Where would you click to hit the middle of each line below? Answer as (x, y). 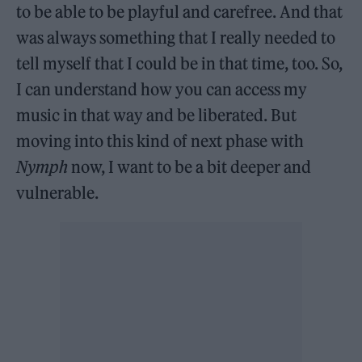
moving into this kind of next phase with (160, 141)
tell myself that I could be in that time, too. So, (180, 63)
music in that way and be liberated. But (157, 115)
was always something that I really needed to (176, 37)
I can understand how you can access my (162, 89)
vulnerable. (58, 192)
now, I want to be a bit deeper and (190, 166)
